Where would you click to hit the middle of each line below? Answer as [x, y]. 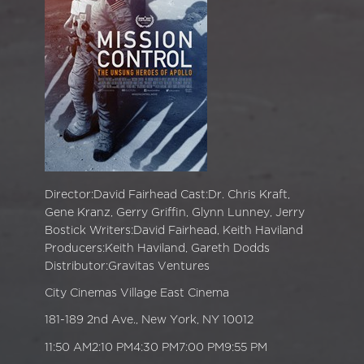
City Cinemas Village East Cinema [137, 293]
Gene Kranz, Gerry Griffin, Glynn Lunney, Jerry [175, 212]
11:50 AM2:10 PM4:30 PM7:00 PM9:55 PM [156, 347]
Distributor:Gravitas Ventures [127, 266]
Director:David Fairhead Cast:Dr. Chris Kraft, [167, 195]
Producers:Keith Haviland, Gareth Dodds [157, 248]
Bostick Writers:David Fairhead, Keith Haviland [174, 230]
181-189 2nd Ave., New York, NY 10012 [149, 320]
